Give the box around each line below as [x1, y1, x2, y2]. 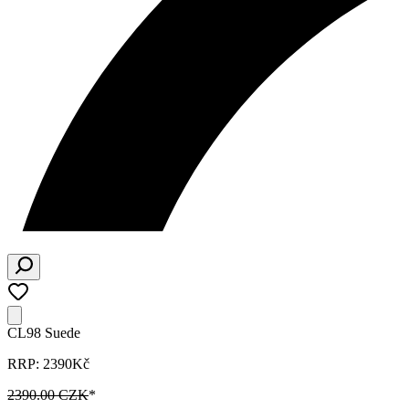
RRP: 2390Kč [7, 356, 89, 372]
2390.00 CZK [7, 387, 89, 403]
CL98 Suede [7, 325, 80, 341]
